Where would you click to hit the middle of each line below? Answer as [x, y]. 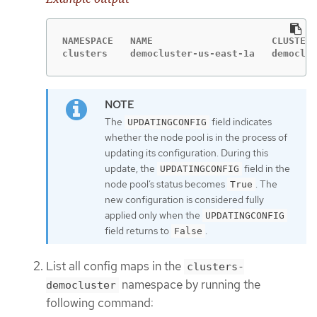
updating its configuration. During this [186, 152]
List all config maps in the [115, 266]
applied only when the [154, 215]
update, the [131, 168]
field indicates [241, 121]
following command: [100, 303]
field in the [266, 168]
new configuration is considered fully [184, 199]
